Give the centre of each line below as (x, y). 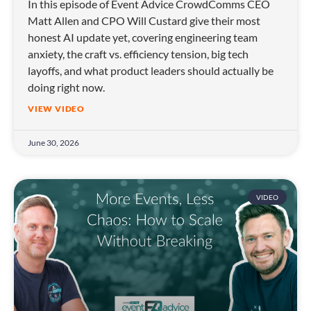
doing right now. (66, 87)
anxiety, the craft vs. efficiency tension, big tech (138, 54)
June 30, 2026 (53, 143)
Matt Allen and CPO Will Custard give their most (144, 21)
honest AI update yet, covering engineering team (143, 37)
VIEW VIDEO (56, 109)
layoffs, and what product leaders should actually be (151, 71)
